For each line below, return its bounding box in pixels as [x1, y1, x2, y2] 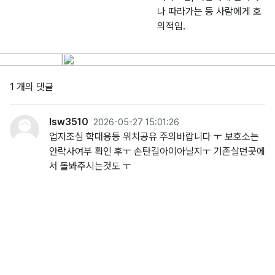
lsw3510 [49, 116, 88, 128]
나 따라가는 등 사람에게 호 [157, 6, 261, 17]
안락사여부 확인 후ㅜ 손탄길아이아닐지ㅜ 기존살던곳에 [49, 145, 265, 157]
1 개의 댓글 [10, 81, 53, 93]
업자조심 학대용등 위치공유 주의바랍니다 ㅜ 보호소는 [49, 131, 259, 142]
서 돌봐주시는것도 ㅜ [49, 160, 131, 172]
